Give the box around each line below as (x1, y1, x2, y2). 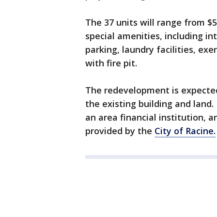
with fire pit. (85, 57, 137, 69)
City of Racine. (155, 125, 216, 137)
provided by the (85, 125, 155, 137)
